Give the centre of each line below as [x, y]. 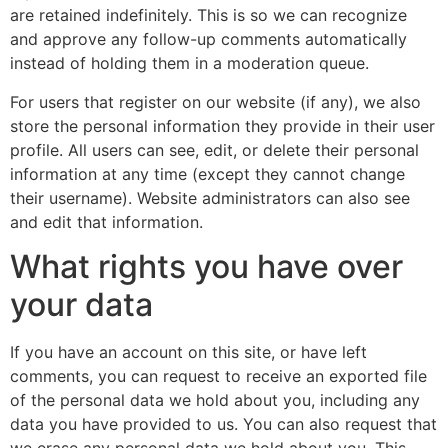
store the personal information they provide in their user [222, 125]
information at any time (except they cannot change [207, 173]
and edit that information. [106, 221]
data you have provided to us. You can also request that [223, 424]
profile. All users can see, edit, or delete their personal [214, 149]
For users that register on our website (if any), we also [215, 101]
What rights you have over [206, 267]
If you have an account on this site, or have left [188, 352]
